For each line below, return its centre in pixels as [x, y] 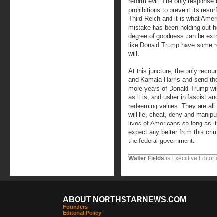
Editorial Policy [82, 213]
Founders [75, 207]
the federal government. [162, 141]
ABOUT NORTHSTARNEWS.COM [124, 199]
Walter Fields [146, 158]
